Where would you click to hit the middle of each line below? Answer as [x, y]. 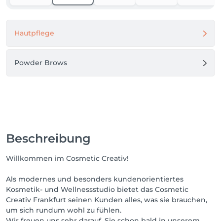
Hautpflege [34, 33]
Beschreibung [48, 138]
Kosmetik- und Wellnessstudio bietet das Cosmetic [97, 189]
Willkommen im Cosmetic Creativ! [67, 158]
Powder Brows [41, 63]
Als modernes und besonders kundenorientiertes [95, 179]
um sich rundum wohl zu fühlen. [64, 210]
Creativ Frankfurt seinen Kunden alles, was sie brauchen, [107, 200]
